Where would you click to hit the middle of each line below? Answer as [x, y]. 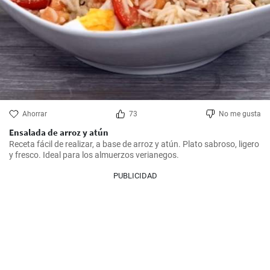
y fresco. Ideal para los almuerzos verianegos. [94, 155]
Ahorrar [35, 114]
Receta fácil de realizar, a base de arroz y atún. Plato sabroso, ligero [134, 144]
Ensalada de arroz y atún [59, 132]
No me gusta [240, 114]
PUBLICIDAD [135, 176]
